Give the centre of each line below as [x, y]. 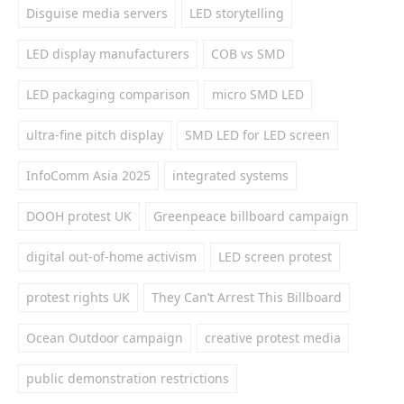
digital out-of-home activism [111, 257]
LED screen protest [275, 257]
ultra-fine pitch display [95, 135]
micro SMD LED [258, 94]
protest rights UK [78, 297]
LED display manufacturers [108, 54]
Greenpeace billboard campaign [251, 216]
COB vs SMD [248, 54]
